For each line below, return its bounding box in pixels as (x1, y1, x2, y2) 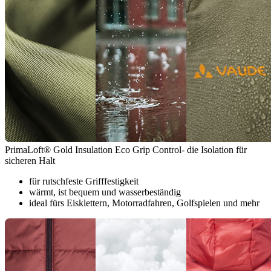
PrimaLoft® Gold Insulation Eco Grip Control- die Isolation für (5, 145, 247, 155)
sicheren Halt (5, 155, 55, 166)
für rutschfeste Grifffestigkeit (29, 176, 139, 187)
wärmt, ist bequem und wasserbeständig (29, 187, 181, 198)
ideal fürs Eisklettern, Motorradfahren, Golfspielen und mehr (29, 198, 260, 209)
